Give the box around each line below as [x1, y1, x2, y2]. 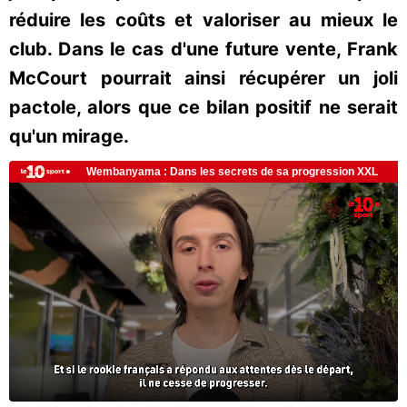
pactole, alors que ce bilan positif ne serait [9, 96, 398, 118]
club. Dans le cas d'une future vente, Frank [9, 38, 398, 60]
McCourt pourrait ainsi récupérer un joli [9, 67, 398, 89]
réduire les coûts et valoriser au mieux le [9, 9, 398, 31]
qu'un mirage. [9, 125, 129, 147]
